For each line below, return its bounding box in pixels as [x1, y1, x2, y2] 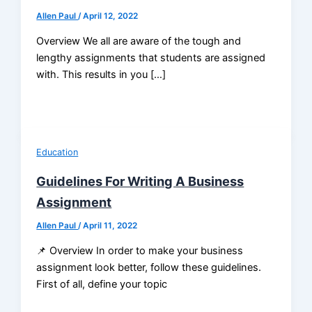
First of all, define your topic [36, 277, 168, 290]
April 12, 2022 [83, 11, 139, 22]
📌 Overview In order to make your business [36, 244, 244, 257]
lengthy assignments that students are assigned [36, 51, 266, 64]
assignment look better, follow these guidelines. [36, 260, 262, 274]
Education [36, 147, 79, 158]
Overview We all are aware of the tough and [36, 34, 242, 47]
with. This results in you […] [36, 68, 166, 81]
